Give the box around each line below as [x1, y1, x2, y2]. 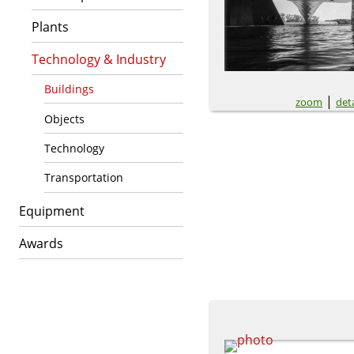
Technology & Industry [32, 51, 166, 68]
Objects [44, 111, 85, 126]
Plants [32, 18, 69, 36]
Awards [19, 234, 63, 252]
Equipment [19, 201, 85, 220]
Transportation [44, 170, 123, 186]
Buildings [44, 81, 94, 97]
